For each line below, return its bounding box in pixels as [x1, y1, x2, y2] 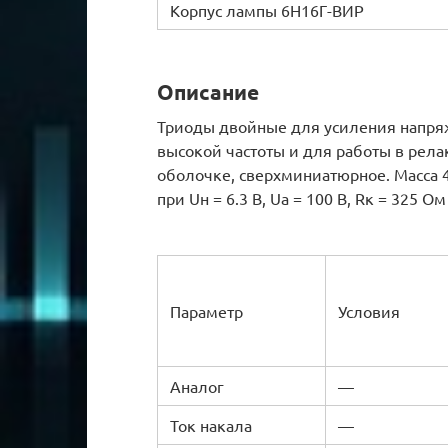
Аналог [170, 375, 224, 396]
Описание [157, 78, 259, 106]
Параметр [170, 300, 243, 321]
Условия [338, 300, 400, 321]
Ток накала [170, 414, 252, 435]
